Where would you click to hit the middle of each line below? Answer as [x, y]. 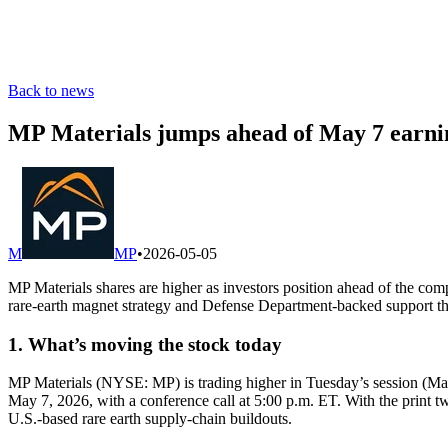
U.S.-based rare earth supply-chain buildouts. [150, 419]
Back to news [51, 90]
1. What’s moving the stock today [145, 344]
